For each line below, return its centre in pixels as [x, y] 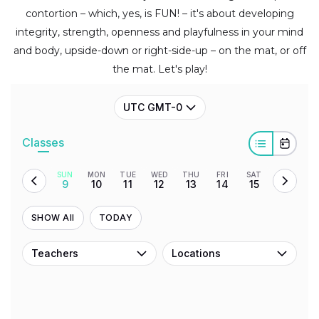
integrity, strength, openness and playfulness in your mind [159, 32]
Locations [196, 253]
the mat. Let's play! [159, 69]
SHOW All [53, 218]
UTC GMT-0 [152, 108]
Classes [43, 142]
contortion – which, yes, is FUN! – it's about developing [159, 14]
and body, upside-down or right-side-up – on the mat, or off [159, 51]
